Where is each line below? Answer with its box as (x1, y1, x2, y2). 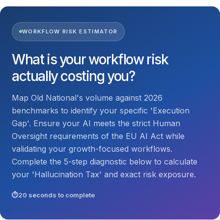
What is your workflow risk (12, 51, 168, 68)
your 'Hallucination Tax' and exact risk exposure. (12, 169, 196, 179)
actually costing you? (12, 67, 135, 84)
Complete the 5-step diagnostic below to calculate (12, 156, 197, 166)
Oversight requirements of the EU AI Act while (12, 131, 185, 141)
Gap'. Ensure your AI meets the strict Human (12, 118, 180, 128)
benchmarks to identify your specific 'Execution (12, 105, 190, 115)
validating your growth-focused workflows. (12, 143, 172, 154)
